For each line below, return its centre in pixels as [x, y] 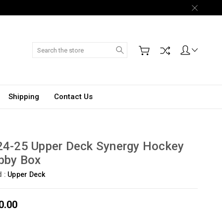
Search [138, 47]
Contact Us [73, 97]
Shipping [24, 97]
